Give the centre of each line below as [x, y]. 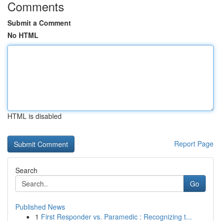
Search [26, 170]
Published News [40, 207]
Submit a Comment [39, 23]
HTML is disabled [35, 116]
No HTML [23, 35]
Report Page [194, 144]
